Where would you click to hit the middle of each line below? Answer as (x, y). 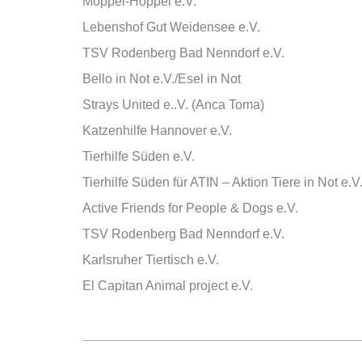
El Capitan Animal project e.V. (168, 286)
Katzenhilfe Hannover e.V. (157, 130)
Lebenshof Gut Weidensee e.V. (171, 27)
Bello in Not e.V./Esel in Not (162, 79)
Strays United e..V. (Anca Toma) (173, 105)
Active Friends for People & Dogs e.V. (190, 208)
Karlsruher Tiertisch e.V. (151, 260)
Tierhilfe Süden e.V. (139, 156)
